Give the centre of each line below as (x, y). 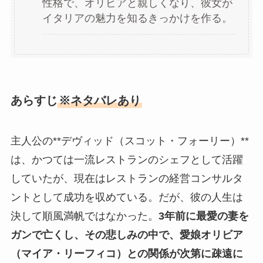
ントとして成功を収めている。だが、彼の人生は (127, 198)
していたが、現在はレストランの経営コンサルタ (127, 179)
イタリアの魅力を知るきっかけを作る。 (137, 18)
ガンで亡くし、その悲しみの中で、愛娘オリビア (127, 235)
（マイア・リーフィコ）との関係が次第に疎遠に (127, 254)
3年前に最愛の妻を (203, 216)
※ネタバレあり (100, 100)
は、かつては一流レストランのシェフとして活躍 (127, 160)
